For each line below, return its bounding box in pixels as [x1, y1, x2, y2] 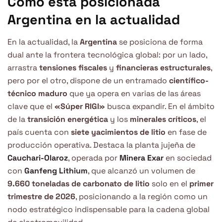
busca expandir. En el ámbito [105, 101, 215, 111]
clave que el [7, 101, 53, 111]
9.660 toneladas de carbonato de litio [7, 178, 150, 189]
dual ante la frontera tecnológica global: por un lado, [7, 49, 207, 60]
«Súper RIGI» [53, 101, 105, 111]
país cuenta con [7, 126, 71, 137]
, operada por [68, 152, 119, 163]
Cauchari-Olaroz [7, 152, 68, 163]
